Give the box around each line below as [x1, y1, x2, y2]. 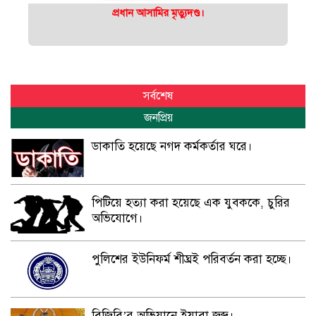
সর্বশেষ [143, 88, 173, 103]
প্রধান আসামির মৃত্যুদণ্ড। [111, 6, 205, 19]
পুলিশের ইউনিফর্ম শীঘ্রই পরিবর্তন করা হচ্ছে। [91, 251, 292, 267]
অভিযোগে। [91, 210, 143, 226]
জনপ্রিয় [143, 110, 173, 125]
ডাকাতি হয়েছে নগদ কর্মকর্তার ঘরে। [91, 138, 253, 154]
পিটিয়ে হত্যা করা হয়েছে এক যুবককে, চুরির [91, 195, 290, 210]
